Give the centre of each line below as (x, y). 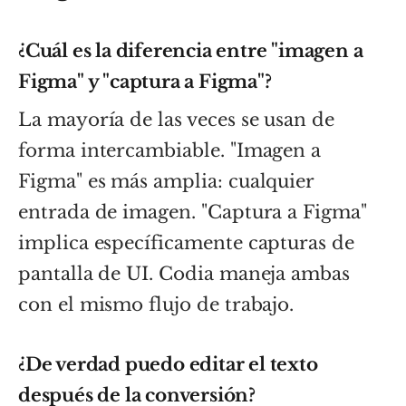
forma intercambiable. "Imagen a (170, 150)
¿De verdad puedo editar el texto (168, 364)
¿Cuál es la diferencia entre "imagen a (191, 50)
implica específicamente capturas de (186, 242)
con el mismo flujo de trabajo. (156, 304)
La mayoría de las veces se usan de (176, 119)
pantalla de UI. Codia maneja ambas (184, 273)
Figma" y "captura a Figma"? (145, 81)
